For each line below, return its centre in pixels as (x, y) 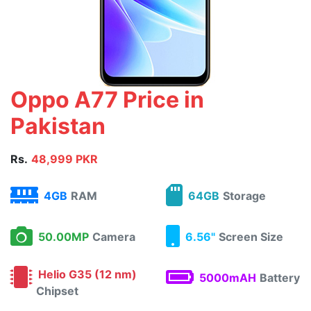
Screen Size (251, 237)
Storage (244, 196)
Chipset (57, 291)
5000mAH (225, 278)
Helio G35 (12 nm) (85, 274)
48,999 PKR (65, 159)
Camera (114, 237)
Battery (280, 278)
